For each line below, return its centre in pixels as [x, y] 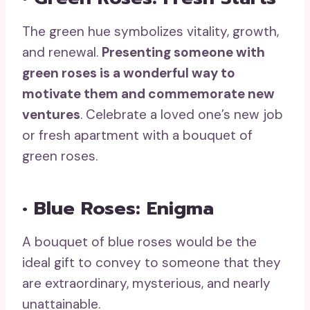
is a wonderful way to [166, 73]
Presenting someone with [183, 52]
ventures [51, 114]
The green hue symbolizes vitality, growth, [151, 31]
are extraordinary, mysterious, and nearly [146, 283]
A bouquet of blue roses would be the [139, 241]
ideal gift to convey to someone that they [152, 262]
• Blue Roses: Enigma [118, 209]
